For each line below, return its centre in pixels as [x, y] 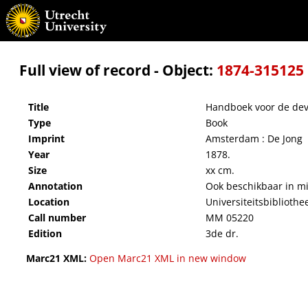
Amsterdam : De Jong [254, 139]
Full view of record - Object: [118, 70]
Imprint [46, 139]
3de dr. [222, 234]
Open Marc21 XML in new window [168, 258]
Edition [45, 234]
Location [49, 202]
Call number [57, 218]
